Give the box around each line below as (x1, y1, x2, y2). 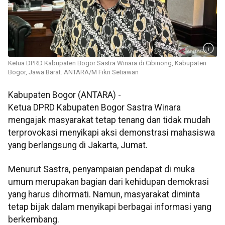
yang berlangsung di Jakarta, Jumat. (8, 140, 148, 151)
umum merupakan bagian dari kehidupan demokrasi (8, 176, 209, 187)
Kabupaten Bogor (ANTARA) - (8, 90, 121, 100)
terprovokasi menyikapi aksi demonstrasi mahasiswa (8, 128, 215, 138)
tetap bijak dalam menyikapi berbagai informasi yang (8, 201, 211, 212)
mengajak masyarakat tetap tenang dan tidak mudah (8, 115, 210, 126)
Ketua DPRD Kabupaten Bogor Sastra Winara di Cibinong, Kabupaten (8, 59, 206, 67)
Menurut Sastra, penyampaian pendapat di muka (8, 164, 195, 174)
